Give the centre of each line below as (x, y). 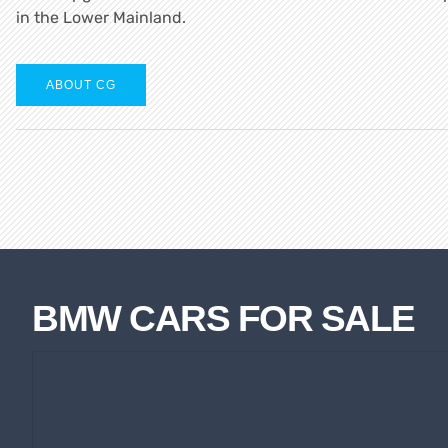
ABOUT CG (81, 85)
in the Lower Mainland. (101, 17)
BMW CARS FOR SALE (223, 318)
